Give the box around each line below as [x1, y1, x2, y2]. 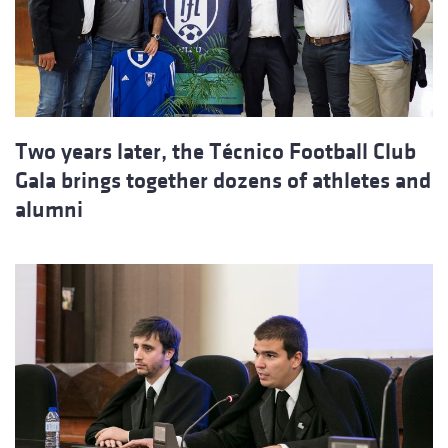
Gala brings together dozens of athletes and [15, 168, 431, 194]
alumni [15, 197, 83, 223]
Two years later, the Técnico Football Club [15, 139, 416, 165]
